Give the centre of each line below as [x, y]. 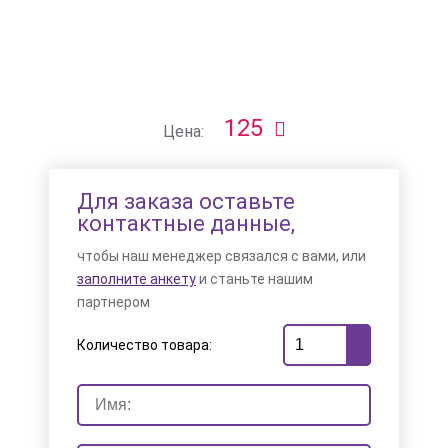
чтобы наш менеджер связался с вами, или [221, 256]
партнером [113, 302]
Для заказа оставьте [186, 201]
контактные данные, [186, 223]
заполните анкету [136, 279]
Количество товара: [144, 345]
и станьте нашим [254, 279]
